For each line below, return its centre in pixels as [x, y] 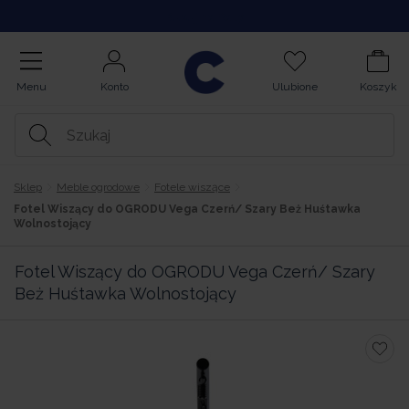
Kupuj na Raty [204, 17]
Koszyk [378, 87]
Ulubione [295, 87]
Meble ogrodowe [98, 187]
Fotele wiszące [192, 187]
